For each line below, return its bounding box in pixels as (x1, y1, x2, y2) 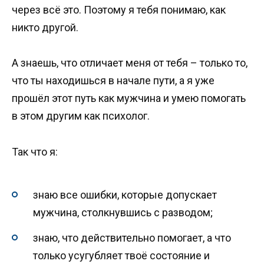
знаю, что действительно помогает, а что (33, 231, 231, 244)
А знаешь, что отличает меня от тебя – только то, (12, 57, 247, 70)
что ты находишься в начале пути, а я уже (12, 74, 214, 87)
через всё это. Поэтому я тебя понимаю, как (12, 3, 226, 16)
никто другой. (12, 21, 78, 34)
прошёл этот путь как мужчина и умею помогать (12, 92, 246, 105)
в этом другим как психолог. (12, 110, 150, 123)
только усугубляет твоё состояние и (33, 249, 210, 262)
